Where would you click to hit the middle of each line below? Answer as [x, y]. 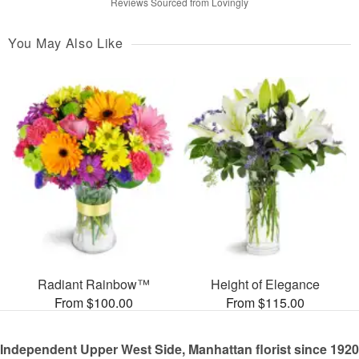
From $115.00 [265, 303]
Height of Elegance [265, 284]
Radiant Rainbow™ [94, 284]
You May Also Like [66, 42]
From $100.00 [94, 303]
